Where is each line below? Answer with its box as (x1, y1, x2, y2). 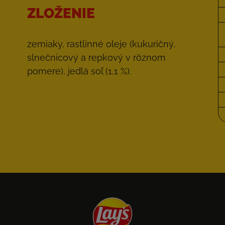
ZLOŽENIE (27, 5, 95, 22)
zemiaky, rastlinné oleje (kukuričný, (27, 39, 175, 49)
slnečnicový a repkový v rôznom (27, 52, 166, 63)
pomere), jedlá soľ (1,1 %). (27, 66, 131, 76)
